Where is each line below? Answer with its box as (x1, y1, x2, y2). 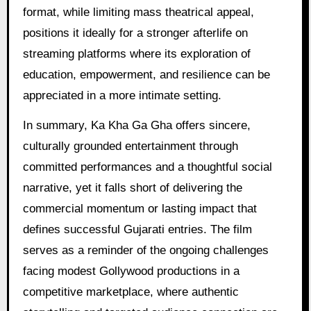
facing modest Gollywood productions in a (22, 264, 239, 278)
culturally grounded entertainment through (22, 139, 238, 153)
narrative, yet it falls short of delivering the (22, 180, 242, 194)
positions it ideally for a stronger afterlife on (22, 26, 248, 40)
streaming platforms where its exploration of (22, 47, 251, 60)
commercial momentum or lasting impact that (22, 201, 257, 215)
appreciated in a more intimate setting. (22, 88, 221, 102)
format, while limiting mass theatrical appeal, (22, 5, 254, 19)
